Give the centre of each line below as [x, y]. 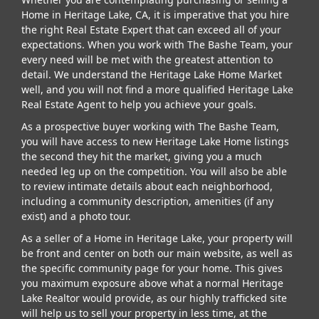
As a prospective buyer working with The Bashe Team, [150, 126]
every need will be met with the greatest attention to [147, 59]
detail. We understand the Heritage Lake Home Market [152, 74]
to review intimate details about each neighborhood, [147, 186]
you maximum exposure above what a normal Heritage [152, 283]
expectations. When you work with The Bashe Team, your [157, 44]
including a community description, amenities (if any [147, 201]
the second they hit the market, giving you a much [142, 156]
